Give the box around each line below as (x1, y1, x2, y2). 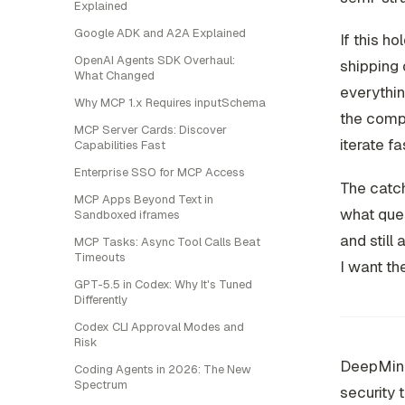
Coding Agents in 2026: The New (74, 362, 251, 377)
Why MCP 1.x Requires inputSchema (74, 95, 266, 110)
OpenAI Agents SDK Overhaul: (74, 52, 235, 68)
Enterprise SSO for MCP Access (74, 165, 245, 180)
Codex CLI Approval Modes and (74, 319, 244, 334)
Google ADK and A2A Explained (74, 25, 246, 41)
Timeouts (74, 250, 126, 265)
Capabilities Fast (74, 137, 165, 153)
